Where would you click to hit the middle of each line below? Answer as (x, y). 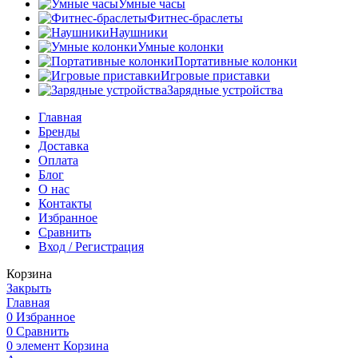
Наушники (139, 33)
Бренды (59, 132)
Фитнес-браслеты (195, 18)
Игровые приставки (215, 76)
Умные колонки (181, 47)
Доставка (64, 146)
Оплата (58, 161)
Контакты (65, 204)
